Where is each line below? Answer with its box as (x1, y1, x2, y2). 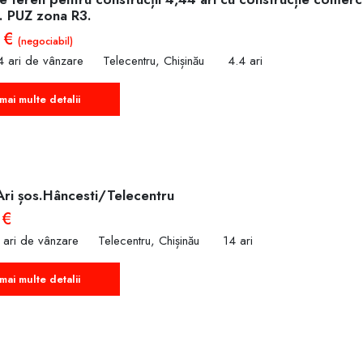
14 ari (223, 232, 253, 250)
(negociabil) (18, 32, 73, 49)
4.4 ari (228, 52, 263, 70)
